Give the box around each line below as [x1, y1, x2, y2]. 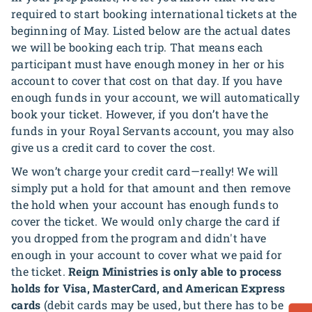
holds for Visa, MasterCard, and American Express [11, 281, 285, 295]
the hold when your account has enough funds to [11, 197, 279, 212]
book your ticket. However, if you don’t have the [11, 107, 268, 121]
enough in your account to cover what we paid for [11, 247, 282, 262]
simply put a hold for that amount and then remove [11, 180, 291, 195]
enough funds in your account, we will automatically [11, 90, 299, 104]
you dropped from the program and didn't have [11, 231, 266, 245]
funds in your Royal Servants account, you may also [11, 123, 295, 138]
